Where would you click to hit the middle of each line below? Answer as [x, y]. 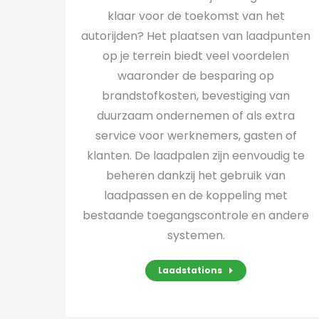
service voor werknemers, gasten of [196, 136]
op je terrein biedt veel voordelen [196, 56]
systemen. [196, 235]
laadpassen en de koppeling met [196, 195]
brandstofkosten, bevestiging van [196, 96]
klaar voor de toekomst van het [196, 16]
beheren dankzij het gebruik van [196, 176]
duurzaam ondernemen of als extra [196, 116]
